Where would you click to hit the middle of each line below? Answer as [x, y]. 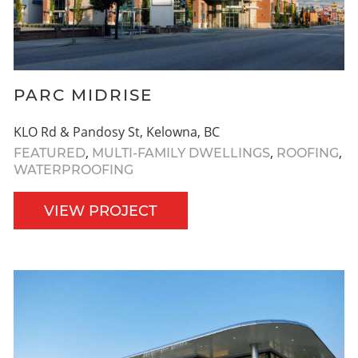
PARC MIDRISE [83, 95]
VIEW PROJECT [101, 211]
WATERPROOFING [74, 170]
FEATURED [50, 153]
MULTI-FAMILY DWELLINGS [181, 153]
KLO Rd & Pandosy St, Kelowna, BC [117, 132]
